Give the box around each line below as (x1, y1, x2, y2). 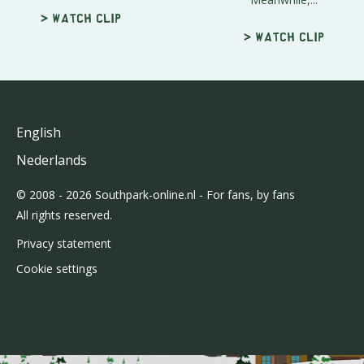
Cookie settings (15, 260, 97, 276)
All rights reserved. (15, 206, 112, 223)
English (15, 123, 61, 141)
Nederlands (15, 150, 87, 169)
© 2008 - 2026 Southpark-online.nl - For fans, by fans (15, 186, 295, 202)
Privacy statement (15, 235, 111, 251)
